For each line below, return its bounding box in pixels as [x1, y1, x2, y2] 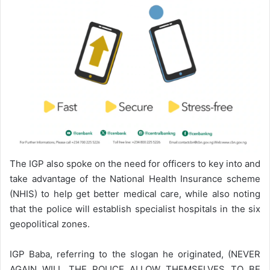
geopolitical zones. [10, 218, 90, 230]
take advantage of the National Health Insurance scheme [10, 173, 260, 185]
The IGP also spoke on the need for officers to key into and [10, 158, 260, 170]
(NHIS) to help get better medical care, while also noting [10, 188, 260, 200]
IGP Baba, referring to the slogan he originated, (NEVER [10, 248, 260, 260]
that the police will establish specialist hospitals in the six [10, 203, 260, 215]
